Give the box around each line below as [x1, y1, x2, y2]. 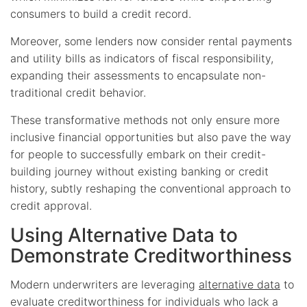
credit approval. [10, 198, 92, 212]
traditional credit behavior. [10, 85, 146, 99]
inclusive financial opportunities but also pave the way [10, 130, 291, 144]
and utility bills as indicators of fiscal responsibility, [10, 51, 273, 65]
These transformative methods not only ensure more [10, 112, 280, 127]
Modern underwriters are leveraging [10, 277, 199, 291]
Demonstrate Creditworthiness [10, 243, 292, 267]
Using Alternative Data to [10, 223, 238, 247]
